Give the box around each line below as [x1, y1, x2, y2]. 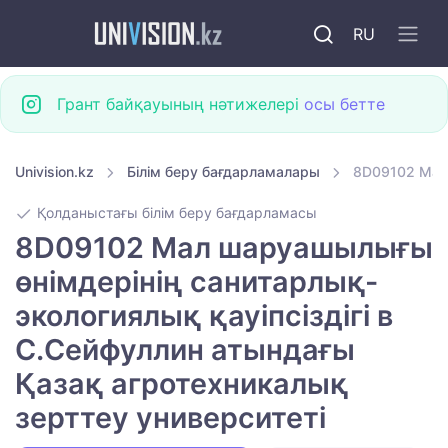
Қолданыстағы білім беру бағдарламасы [33, 204, 317, 222]
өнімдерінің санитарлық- [15, 264, 378, 300]
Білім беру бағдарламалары [127, 163, 320, 180]
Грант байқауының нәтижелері [57, 94, 304, 114]
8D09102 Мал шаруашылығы [15, 230, 433, 266]
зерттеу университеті [15, 400, 326, 436]
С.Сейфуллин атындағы [15, 332, 355, 368]
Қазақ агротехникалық [15, 366, 349, 402]
